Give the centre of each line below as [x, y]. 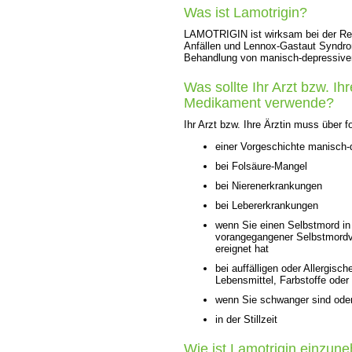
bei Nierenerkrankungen [269, 185]
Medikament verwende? [259, 103]
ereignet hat [242, 248]
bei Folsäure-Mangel [261, 166]
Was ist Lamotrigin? [246, 12]
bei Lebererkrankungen [267, 205]
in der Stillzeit [246, 319]
